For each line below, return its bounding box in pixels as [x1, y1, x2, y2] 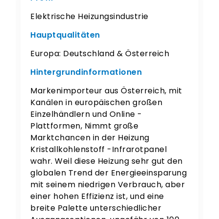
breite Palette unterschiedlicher [30, 202, 162, 214]
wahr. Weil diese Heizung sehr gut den [30, 155, 183, 167]
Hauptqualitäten [30, 29, 100, 41]
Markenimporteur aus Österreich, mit [30, 85, 182, 97]
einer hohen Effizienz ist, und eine [30, 191, 164, 202]
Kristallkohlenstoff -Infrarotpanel [30, 144, 167, 155]
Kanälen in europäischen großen [30, 97, 163, 109]
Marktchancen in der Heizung [30, 132, 150, 144]
